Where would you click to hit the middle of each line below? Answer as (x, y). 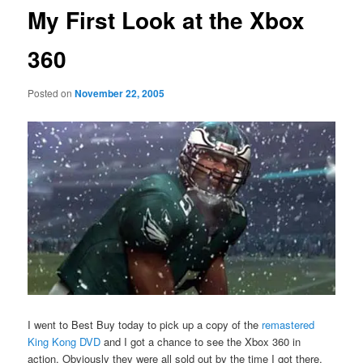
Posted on (51, 92)
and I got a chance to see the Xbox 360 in (201, 342)
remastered (288, 325)
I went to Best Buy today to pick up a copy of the (145, 325)
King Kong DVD (64, 342)
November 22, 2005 (120, 93)
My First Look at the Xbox (167, 20)
